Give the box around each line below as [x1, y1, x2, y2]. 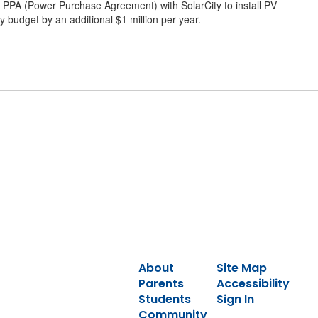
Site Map [216, 260, 267, 276]
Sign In [216, 291, 254, 307]
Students [138, 291, 191, 307]
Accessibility [216, 275, 290, 292]
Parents [138, 275, 184, 292]
